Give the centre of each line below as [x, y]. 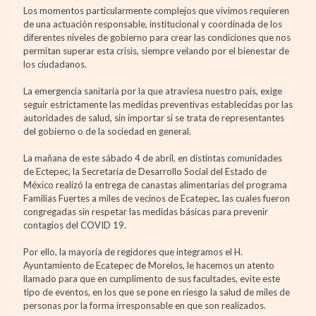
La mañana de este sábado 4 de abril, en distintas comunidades [153, 158]
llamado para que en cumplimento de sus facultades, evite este [152, 278]
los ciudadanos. [55, 64]
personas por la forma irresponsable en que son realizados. [145, 305]
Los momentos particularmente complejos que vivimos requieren [156, 10]
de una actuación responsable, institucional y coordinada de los [153, 24]
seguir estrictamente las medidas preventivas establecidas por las [158, 104]
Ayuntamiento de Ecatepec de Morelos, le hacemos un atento [149, 265]
